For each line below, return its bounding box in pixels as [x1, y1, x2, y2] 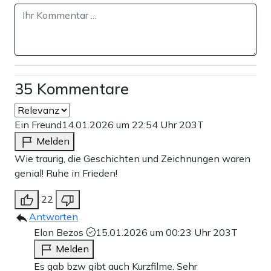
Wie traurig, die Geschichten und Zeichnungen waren [15, 152, 250, 165]
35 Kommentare [15, 79, 129, 98]
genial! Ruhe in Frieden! [15, 167, 117, 179]
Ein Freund [15, 119, 62, 131]
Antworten [29, 211, 78, 223]
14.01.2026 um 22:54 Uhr [62, 119, 179, 131]
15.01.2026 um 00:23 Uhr [96, 226, 213, 238]
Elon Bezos [34, 226, 86, 238]
